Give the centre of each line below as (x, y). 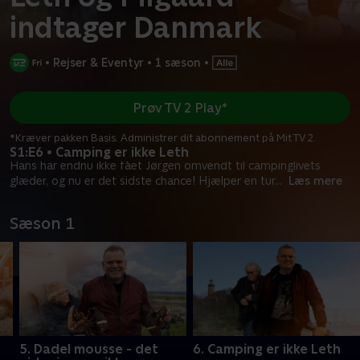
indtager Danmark (136, 28)
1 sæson (178, 62)
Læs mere (315, 181)
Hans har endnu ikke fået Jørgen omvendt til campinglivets (165, 166)
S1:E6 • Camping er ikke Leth (99, 153)
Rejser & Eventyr (98, 62)
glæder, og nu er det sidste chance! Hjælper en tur (142, 181)
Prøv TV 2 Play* (180, 108)
